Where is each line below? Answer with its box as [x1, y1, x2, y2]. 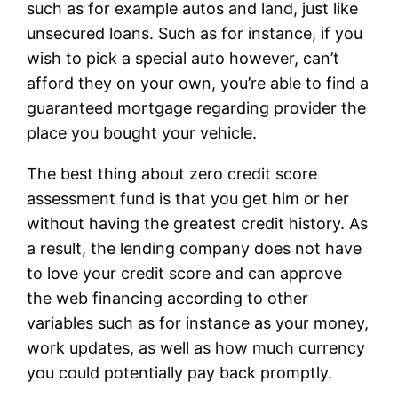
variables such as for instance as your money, [27, 313, 370, 332]
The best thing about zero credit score [27, 163, 318, 183]
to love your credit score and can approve [27, 263, 343, 283]
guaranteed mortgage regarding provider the [27, 98, 367, 117]
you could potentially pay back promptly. [27, 362, 333, 382]
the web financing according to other [27, 288, 309, 307]
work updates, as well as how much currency [27, 338, 366, 357]
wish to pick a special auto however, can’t [27, 48, 340, 68]
